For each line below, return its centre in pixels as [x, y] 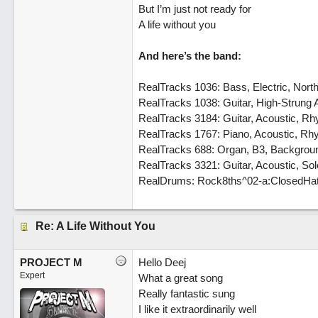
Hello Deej [162, 262]
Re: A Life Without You [95, 226]
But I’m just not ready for [194, 9]
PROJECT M [51, 262]
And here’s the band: [190, 56]
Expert [32, 275]
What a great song [180, 278]
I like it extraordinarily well [197, 309]
